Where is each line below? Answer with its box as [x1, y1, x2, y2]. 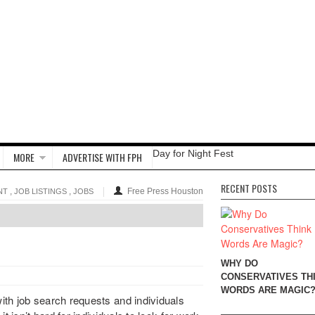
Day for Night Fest [153, 148, 233, 159]
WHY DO [221, 258, 258, 269]
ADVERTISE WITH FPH [63, 150, 142, 165]
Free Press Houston [127, 186, 203, 196]
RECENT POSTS [221, 181, 277, 195]
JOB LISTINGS [14, 187, 67, 195]
